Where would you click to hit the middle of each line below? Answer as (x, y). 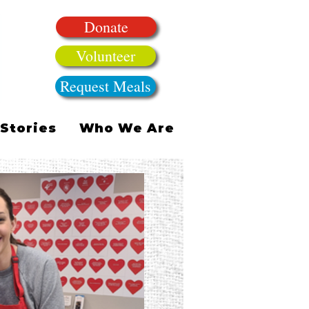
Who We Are (127, 128)
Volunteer (106, 56)
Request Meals (106, 86)
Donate (106, 27)
